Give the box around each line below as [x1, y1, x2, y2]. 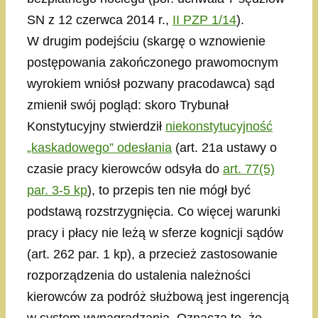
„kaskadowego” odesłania [27, 141, 172, 155]
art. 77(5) [223, 162, 275, 177]
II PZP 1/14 [172, 13, 236, 28]
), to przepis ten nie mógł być [87, 183, 251, 198]
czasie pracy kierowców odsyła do [27, 162, 223, 177]
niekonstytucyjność [165, 119, 273, 134]
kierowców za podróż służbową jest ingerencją [27, 290, 289, 305]
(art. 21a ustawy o [172, 141, 277, 155]
